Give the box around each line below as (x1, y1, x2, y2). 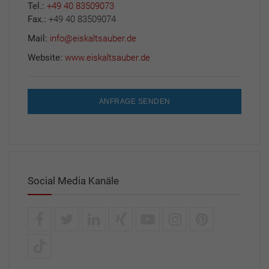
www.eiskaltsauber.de (65, 52, 150, 64)
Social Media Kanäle (28, 175, 119, 187)
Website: (28, 52, 65, 64)
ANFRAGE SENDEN (98, 97, 171, 106)
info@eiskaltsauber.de (50, 33, 136, 44)
